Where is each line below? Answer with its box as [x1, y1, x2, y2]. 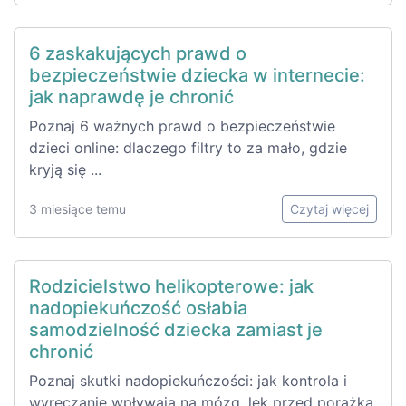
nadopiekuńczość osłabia [29, 296, 247, 319]
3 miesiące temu [29, 200, 126, 217]
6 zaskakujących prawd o [29, 42, 246, 64]
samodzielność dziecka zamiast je [29, 318, 323, 341]
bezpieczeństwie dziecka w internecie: [29, 63, 365, 86]
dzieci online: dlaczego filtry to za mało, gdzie [29, 138, 347, 157]
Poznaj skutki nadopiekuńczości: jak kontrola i [29, 371, 347, 390]
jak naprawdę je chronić [29, 85, 234, 108]
